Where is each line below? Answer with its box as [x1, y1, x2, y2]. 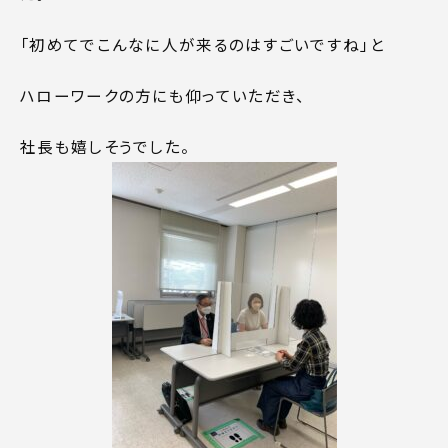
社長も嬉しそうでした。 [20, 134, 191, 157]
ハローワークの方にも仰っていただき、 [20, 83, 306, 106]
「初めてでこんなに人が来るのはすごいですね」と [20, 32, 385, 55]
